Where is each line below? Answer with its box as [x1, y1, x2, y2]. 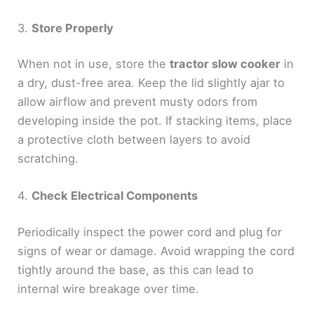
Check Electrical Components [32, 189, 198, 203]
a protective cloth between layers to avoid [18, 132, 251, 147]
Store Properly [32, 20, 114, 35]
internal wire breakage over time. [18, 282, 200, 296]
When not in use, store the [18, 57, 170, 71]
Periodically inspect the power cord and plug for [18, 225, 282, 240]
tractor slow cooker [170, 57, 281, 71]
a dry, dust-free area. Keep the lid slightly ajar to [18, 76, 285, 90]
